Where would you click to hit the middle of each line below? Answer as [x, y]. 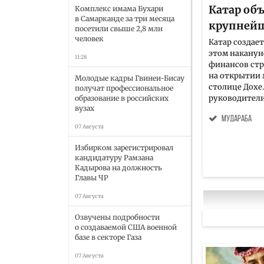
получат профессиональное [124, 88]
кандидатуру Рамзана [114, 158]
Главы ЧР [92, 178]
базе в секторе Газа [108, 237]
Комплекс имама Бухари [119, 9]
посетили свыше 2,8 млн [119, 29]
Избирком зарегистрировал [124, 148]
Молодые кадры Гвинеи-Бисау [130, 78]
